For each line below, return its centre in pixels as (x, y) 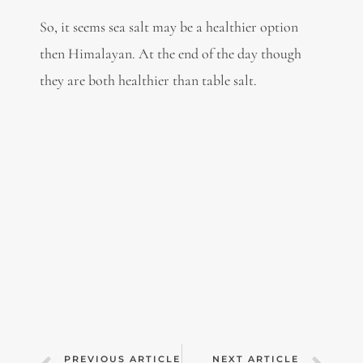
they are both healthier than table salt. (148, 80)
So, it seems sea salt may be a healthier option (169, 26)
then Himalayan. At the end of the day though (170, 53)
